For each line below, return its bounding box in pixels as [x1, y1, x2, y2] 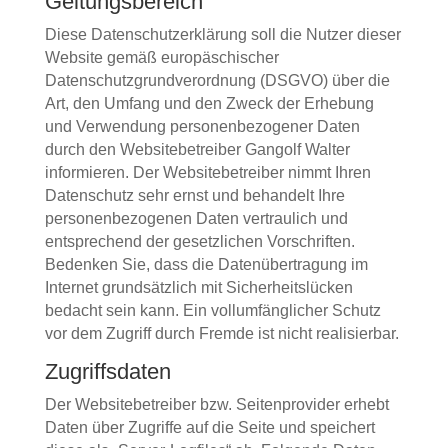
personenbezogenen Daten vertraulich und [44, 210, 348, 227]
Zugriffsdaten [44, 359, 171, 384]
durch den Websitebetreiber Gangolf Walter [44, 141, 350, 158]
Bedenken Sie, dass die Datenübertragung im [44, 256, 368, 273]
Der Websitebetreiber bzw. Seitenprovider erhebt [44, 396, 389, 413]
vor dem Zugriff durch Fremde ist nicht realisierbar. [44, 325, 399, 342]
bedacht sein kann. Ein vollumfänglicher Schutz [44, 302, 381, 319]
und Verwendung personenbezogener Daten [44, 118, 360, 135]
